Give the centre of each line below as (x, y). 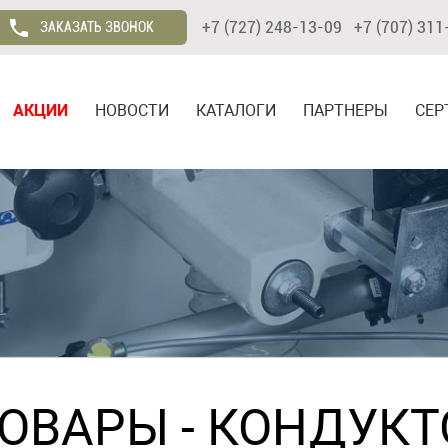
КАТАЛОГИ (236, 110)
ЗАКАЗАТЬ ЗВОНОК (94, 27)
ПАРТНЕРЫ (345, 110)
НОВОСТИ (132, 110)
